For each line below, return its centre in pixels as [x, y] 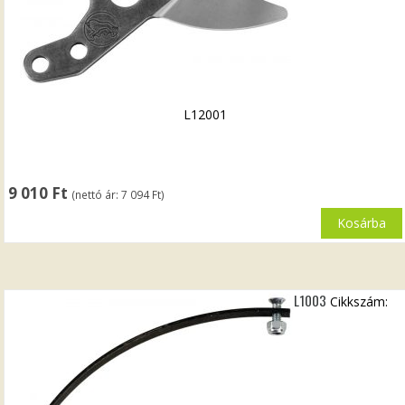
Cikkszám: [359, 301]
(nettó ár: [97, 195]
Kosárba [361, 223]
